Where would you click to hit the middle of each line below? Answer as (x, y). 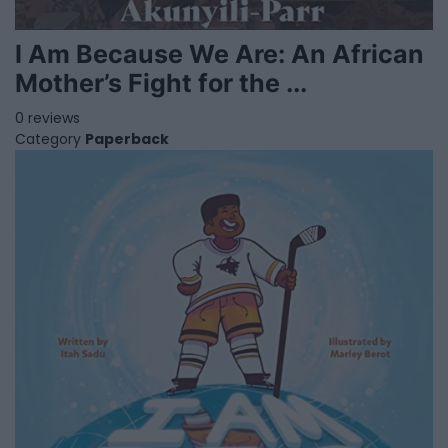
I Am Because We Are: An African (219, 54)
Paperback (127, 139)
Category (48, 139)
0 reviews (47, 118)
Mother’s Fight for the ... (161, 83)
